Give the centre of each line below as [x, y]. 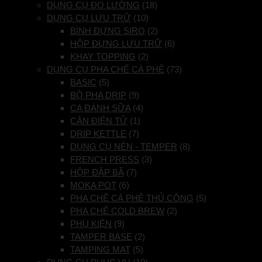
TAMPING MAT [100, 250]
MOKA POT [93, 185]
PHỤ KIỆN [91, 224]
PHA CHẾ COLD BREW [117, 211]
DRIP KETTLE [98, 134]
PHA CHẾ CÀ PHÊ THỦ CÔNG [132, 198]
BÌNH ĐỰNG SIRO [108, 31]
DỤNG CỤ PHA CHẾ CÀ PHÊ [106, 70]
